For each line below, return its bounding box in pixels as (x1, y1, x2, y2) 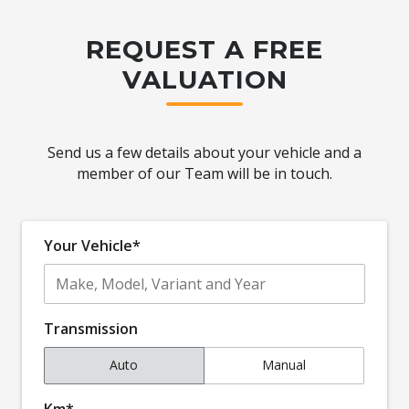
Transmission (44, 318, 138, 339)
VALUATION (121, 63, 288, 95)
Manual (261, 356, 306, 374)
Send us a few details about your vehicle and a (47, 142, 362, 163)
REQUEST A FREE (86, 33, 323, 65)
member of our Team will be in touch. (77, 163, 332, 184)
